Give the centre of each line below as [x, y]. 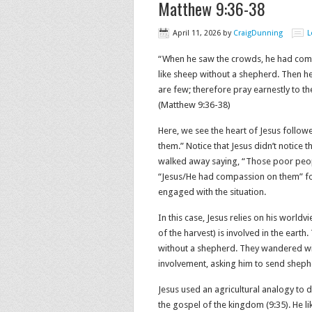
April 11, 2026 [197, 33]
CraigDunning [258, 33]
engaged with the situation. [212, 192]
